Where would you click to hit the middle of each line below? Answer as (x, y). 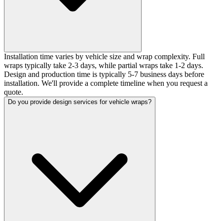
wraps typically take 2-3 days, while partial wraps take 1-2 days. (104, 65)
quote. (14, 92)
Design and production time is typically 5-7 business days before (104, 74)
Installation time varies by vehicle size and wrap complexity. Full (104, 56)
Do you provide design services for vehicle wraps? (80, 102)
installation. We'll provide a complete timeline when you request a (106, 83)
